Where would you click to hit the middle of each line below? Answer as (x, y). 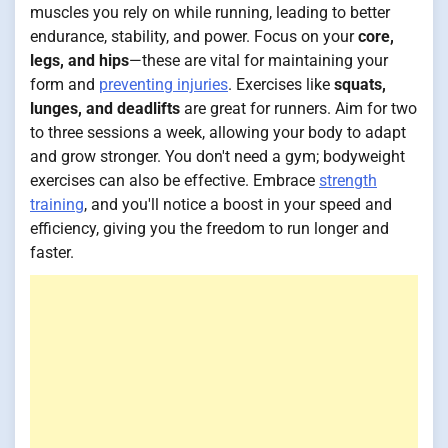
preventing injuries (163, 84)
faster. (52, 252)
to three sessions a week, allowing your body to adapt (218, 132)
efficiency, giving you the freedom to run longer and (209, 228)
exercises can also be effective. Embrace (174, 180)
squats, (360, 84)
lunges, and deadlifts (105, 108)
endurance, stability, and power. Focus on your (194, 36)
